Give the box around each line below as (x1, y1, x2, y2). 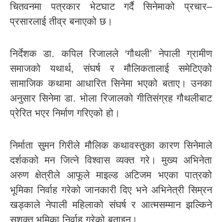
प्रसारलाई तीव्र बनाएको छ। (10, 16, 112, 27)
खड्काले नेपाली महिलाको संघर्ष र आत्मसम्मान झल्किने (10, 199, 212, 211)
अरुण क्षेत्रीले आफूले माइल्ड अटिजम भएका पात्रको (10, 169, 212, 181)
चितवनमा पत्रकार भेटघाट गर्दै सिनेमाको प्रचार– (10, 1, 212, 12)
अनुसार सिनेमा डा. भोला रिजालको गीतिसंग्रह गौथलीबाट (10, 93, 212, 104)
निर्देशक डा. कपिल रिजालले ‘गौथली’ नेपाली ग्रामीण (10, 48, 212, 59)
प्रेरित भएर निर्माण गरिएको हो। (10, 108, 120, 119)
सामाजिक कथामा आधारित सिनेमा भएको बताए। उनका (10, 78, 212, 89)
